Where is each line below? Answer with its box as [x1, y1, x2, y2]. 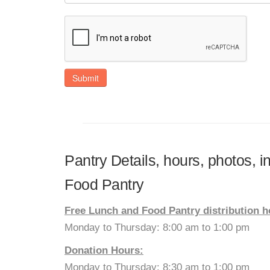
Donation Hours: [64, 245, 143, 256]
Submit [72, 72, 99, 84]
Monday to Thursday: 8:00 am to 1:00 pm [64, 222, 250, 233]
